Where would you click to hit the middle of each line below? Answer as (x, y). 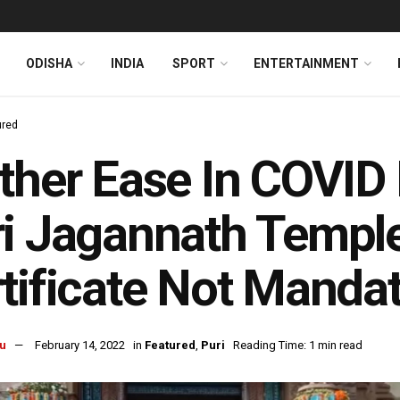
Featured (170, 346)
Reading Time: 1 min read (298, 346)
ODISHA (49, 63)
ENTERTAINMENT (306, 63)
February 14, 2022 (80, 346)
